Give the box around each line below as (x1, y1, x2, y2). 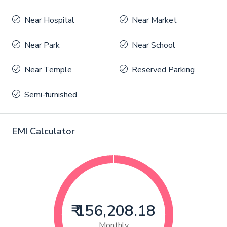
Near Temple (24, 64, 72, 76)
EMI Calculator (12, 125, 75, 138)
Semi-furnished (24, 89, 77, 101)
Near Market (132, 15, 177, 26)
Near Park (24, 40, 60, 51)
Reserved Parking (132, 64, 195, 76)
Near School (132, 40, 175, 51)
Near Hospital (24, 15, 74, 26)
